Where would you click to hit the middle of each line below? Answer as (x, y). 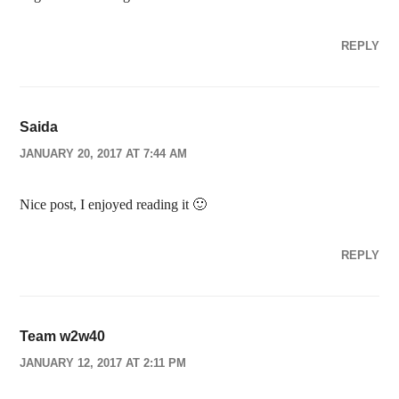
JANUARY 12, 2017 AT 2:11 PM (103, 363)
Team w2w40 (63, 336)
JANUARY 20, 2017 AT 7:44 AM (104, 154)
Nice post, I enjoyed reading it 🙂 (114, 204)
